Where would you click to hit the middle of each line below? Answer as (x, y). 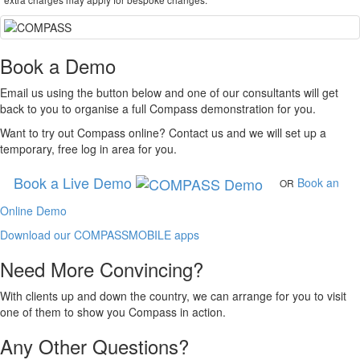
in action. (201, 312)
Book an (318, 182)
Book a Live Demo (75, 182)
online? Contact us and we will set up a (226, 132)
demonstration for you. (257, 108)
